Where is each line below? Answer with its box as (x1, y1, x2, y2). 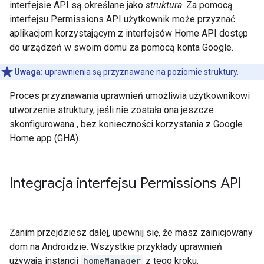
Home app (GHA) (9, 133, 78, 144)
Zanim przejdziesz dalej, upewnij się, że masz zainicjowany (9, 227, 253, 238)
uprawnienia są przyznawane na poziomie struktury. (43, 67, 239, 77)
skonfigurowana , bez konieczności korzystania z (9, 118, 213, 130)
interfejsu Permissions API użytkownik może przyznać (9, 14, 235, 25)
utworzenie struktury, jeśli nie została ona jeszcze (9, 104, 214, 115)
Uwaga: (14, 67, 43, 77)
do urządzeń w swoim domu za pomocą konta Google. (9, 42, 233, 53)
